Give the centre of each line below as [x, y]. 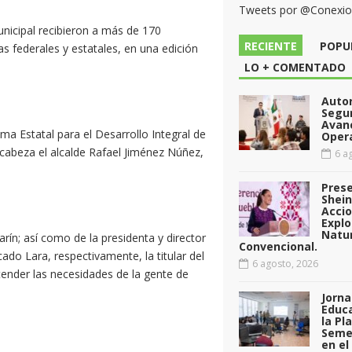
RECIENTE [271, 46]
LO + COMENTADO [295, 68]
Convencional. [278, 247]
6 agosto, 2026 [284, 264]
